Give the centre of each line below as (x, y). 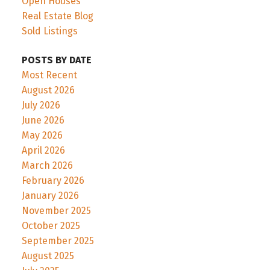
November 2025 (56, 210)
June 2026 (43, 120)
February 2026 (53, 180)
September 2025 (58, 240)
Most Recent (49, 75)
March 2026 (47, 165)
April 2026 (43, 150)
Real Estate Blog (57, 16)
